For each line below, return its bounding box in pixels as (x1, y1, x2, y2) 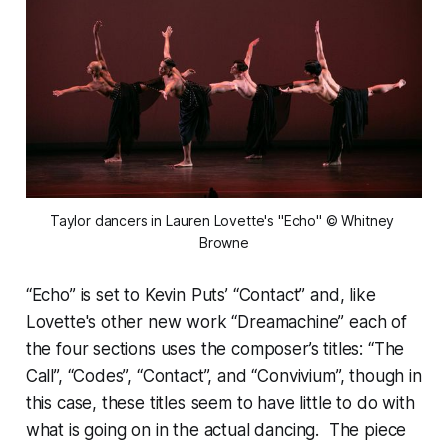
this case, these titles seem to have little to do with (25, 392, 415, 413)
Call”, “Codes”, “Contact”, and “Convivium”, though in (25, 365, 422, 386)
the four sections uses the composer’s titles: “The (25, 338, 405, 359)
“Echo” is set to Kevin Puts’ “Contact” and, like (25, 284, 376, 305)
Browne (199, 233, 249, 251)
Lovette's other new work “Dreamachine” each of (25, 311, 407, 332)
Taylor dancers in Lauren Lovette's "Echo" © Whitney (49, 211, 395, 229)
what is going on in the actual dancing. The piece (25, 419, 407, 440)
